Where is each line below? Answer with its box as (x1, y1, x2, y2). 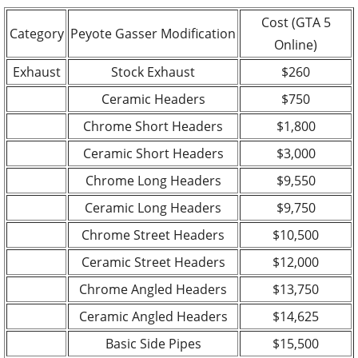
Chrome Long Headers (85, 171, 221, 189)
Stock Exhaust (111, 62, 195, 81)
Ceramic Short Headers (82, 144, 224, 162)
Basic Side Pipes (105, 334, 201, 352)
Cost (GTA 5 (261, 13, 331, 31)
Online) (274, 35, 317, 54)
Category (9, 24, 64, 42)
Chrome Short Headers (83, 117, 223, 135)
